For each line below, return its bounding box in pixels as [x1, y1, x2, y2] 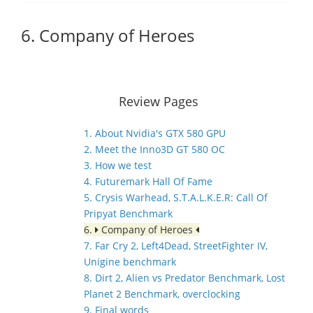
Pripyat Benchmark [84, 207, 173, 220]
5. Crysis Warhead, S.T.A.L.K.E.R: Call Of [84, 191, 268, 204]
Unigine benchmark [84, 255, 176, 268]
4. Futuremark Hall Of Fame [84, 175, 212, 188]
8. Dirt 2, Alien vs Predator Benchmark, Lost [84, 271, 285, 284]
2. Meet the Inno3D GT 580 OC [84, 143, 225, 156]
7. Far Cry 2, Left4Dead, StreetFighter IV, [84, 239, 268, 252]
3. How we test [84, 159, 152, 172]
